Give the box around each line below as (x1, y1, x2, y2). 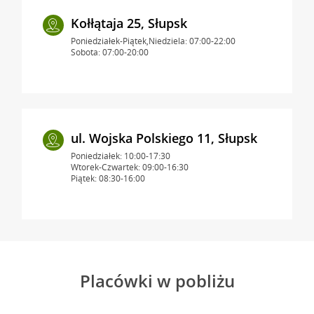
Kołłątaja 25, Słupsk (70, 14, 187, 32)
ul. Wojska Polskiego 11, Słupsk (70, 129, 257, 146)
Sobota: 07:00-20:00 (70, 46, 149, 58)
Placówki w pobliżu (79, 268, 235, 292)
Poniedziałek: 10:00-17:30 (70, 149, 170, 162)
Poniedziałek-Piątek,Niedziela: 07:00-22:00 (70, 34, 235, 47)
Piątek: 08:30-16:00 (70, 172, 145, 184)
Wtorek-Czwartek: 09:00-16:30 (70, 161, 189, 173)
